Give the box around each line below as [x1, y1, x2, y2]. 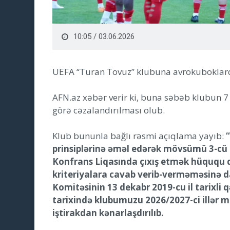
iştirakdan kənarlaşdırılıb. [52, 206, 164, 219]
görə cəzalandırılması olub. [52, 104, 165, 116]
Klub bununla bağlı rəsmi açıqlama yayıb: [52, 129, 226, 142]
